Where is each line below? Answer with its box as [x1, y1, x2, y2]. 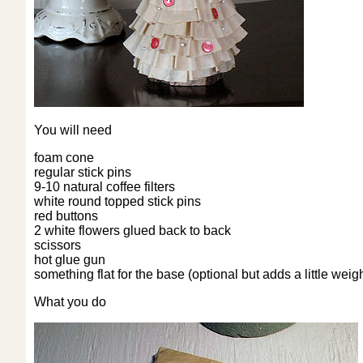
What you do [34, 295, 106, 309]
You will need [34, 123, 112, 137]
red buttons [34, 209, 98, 223]
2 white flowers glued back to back [34, 224, 231, 237]
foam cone [34, 151, 94, 164]
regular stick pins [34, 165, 131, 179]
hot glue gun [34, 253, 105, 267]
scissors [34, 238, 81, 252]
